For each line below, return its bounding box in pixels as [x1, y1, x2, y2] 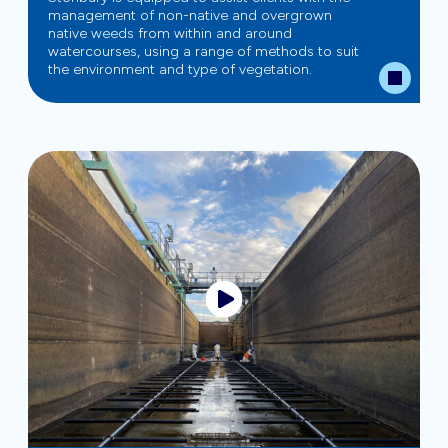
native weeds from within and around [48, 25, 292, 43]
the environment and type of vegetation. [48, 61, 312, 79]
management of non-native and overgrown [48, 7, 332, 25]
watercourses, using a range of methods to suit [48, 43, 359, 61]
